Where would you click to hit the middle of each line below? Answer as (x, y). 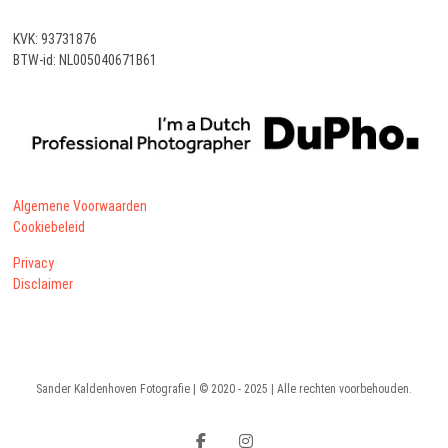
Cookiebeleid (49, 227)
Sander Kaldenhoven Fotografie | (117, 389)
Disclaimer (43, 284)
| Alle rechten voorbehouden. (339, 389)
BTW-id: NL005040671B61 (85, 59)
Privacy (34, 263)
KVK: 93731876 (55, 38)
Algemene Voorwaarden (80, 206)
